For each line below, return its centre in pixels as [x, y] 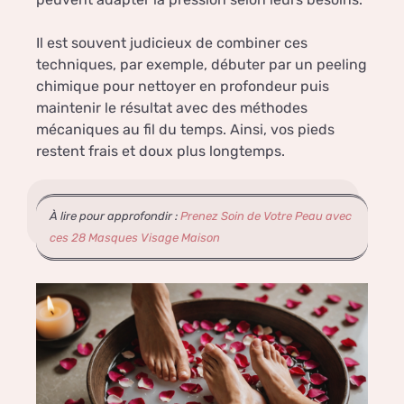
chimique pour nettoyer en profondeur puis [183, 87]
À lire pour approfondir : [115, 216]
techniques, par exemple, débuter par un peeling [202, 65]
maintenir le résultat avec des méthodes [172, 108]
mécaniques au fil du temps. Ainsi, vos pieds [185, 130]
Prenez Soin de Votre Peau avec [266, 216]
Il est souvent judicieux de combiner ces [172, 43]
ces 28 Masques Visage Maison [135, 238]
